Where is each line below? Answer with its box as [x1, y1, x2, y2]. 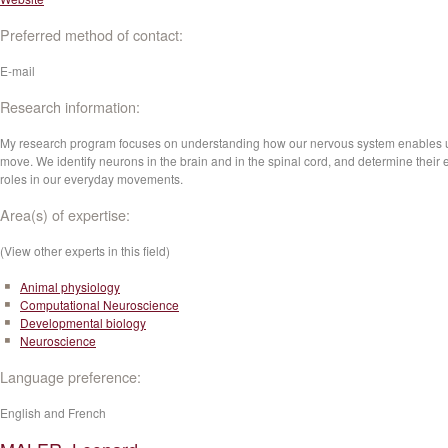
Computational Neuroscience [20, 296, 179, 313]
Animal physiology [20, 278, 120, 295]
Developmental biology [20, 314, 146, 331]
